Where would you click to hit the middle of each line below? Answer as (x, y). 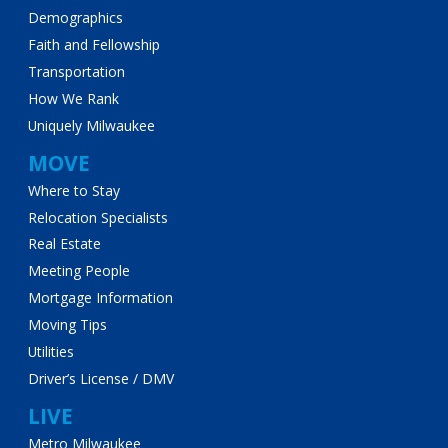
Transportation (76, 71)
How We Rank (73, 98)
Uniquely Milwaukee (91, 125)
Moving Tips (67, 325)
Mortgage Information (100, 298)
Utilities (50, 352)
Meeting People (78, 271)
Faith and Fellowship (93, 45)
